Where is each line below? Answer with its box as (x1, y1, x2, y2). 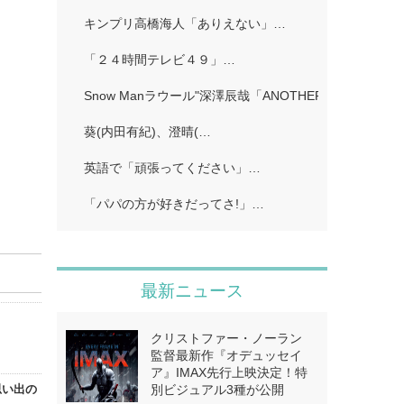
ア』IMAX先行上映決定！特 (150, 365, 308, 380)
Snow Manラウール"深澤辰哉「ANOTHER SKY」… (83, 88, 377, 103)
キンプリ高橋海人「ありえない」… (83, 16, 286, 31)
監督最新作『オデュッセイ (150, 348, 302, 363)
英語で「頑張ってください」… (83, 161, 261, 175)
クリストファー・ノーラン (150, 331, 302, 345)
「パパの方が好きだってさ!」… (83, 197, 264, 211)
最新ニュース (140, 281, 243, 300)
